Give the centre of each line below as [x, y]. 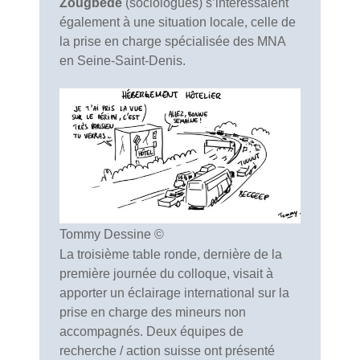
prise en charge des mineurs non [153, 312]
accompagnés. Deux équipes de [151, 331]
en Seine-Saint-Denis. [123, 60]
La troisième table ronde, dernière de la [171, 254]
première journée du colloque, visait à [166, 273]
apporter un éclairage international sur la [174, 292]
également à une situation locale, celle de [178, 22]
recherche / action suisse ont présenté [167, 350]
